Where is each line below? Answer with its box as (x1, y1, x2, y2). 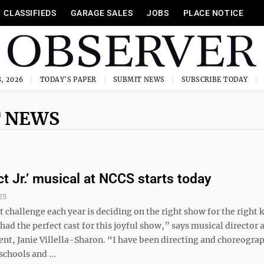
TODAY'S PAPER (39, 75, 97, 84)
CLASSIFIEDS (4, 8, 57, 18)
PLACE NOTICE (183, 8, 244, 18)
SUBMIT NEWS (113, 75, 165, 84)
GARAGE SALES (70, 8, 133, 18)
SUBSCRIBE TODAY (181, 75, 248, 84)
